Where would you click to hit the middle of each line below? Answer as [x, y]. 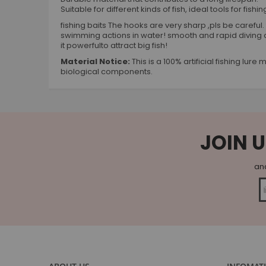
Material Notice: [95, 61]
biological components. [107, 72]
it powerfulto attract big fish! [114, 45]
